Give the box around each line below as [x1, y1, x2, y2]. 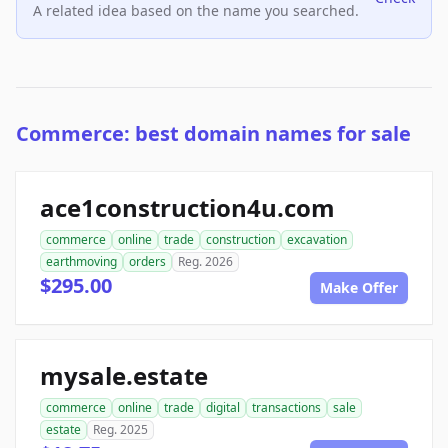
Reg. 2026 [178, 253, 233, 271]
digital [206, 399, 240, 417]
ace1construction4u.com [40, 191, 335, 225]
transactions [252, 399, 321, 417]
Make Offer [320, 278, 398, 298]
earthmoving [46, 253, 117, 271]
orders [129, 253, 166, 271]
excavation [287, 231, 347, 249]
